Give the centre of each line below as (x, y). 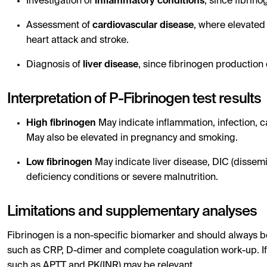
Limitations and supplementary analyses (132, 212)
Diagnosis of (55, 65)
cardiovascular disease (143, 26)
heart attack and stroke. (77, 41)
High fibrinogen (61, 123)
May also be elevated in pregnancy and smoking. (132, 138)
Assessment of (59, 26)
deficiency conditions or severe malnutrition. (122, 178)
